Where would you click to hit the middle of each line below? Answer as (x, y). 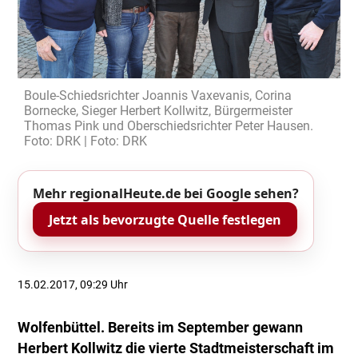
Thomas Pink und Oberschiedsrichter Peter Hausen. (169, 125)
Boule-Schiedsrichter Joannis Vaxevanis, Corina (158, 95)
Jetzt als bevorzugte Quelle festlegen (165, 219)
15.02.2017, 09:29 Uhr (73, 285)
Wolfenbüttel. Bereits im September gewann (161, 328)
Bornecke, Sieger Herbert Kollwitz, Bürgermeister (159, 110)
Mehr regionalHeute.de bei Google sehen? (166, 194)
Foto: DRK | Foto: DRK (86, 141)
